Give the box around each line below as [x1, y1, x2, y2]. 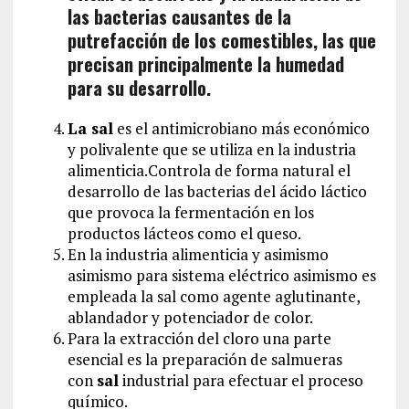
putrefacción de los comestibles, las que [67, 26, 376, 54]
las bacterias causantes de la [67, 2, 291, 30]
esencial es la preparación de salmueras [67, 348, 342, 370]
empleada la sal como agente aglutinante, [67, 285, 360, 307]
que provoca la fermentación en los [67, 201, 314, 223]
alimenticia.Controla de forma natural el [67, 159, 351, 181]
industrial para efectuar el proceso [118, 369, 363, 391]
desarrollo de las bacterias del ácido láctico [67, 180, 367, 202]
